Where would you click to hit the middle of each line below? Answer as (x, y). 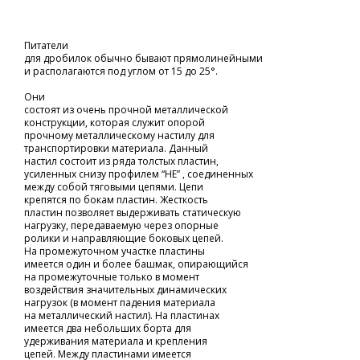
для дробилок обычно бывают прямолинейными (143, 58)
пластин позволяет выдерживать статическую (133, 213)
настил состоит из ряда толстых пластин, (121, 161)
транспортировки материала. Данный (116, 148)
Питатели (46, 45)
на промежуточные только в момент (112, 277)
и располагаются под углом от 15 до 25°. (121, 71)
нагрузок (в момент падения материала (120, 303)
